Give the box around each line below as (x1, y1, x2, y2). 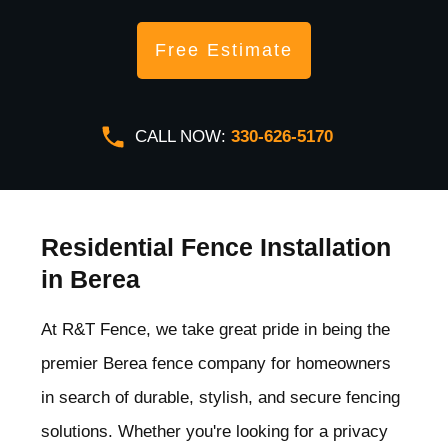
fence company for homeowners (152, 354, 391, 374)
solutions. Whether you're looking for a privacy (41, 422, 388, 442)
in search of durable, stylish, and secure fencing (41, 388, 400, 408)
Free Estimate (155, 40, 293, 61)
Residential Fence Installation (41, 233, 391, 262)
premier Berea (41, 354, 152, 374)
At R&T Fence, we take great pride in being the (41, 320, 390, 340)
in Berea (41, 265, 140, 294)
